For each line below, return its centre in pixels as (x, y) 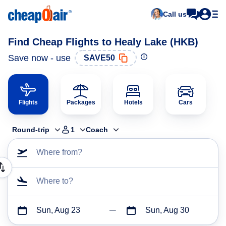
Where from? (59, 152)
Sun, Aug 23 (58, 210)
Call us (175, 14)
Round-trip (31, 130)
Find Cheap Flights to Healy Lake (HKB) (103, 42)
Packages (81, 102)
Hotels (133, 102)
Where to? (55, 181)
